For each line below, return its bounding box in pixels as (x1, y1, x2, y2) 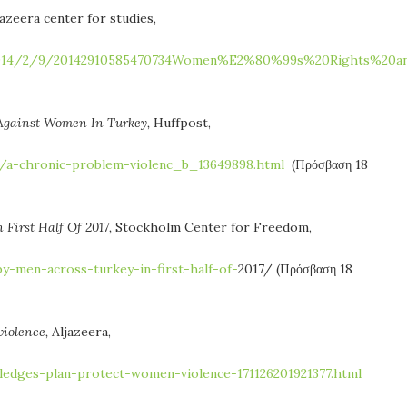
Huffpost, (154, 114, 211, 131)
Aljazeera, (52, 323, 111, 340)
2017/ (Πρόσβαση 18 (238, 260, 352, 277)
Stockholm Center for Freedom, (115, 218, 312, 235)
